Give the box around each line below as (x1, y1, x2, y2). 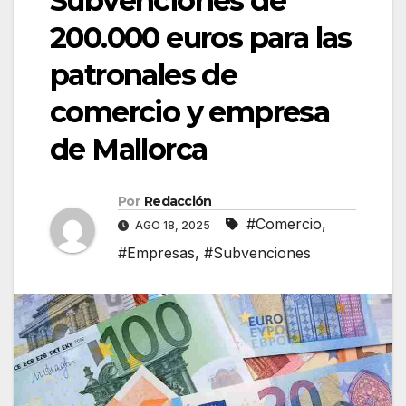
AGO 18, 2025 (132, 218, 213, 233)
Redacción (143, 193, 212, 210)
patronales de (50, 57, 237, 93)
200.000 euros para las (50, 20, 352, 56)
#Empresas (118, 244, 195, 263)
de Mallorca (50, 131, 208, 168)
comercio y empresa (50, 94, 330, 130)
